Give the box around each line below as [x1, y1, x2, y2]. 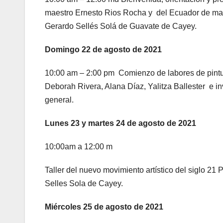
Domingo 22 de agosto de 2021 [45, 45, 162, 54]
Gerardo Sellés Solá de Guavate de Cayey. [45, 21, 197, 30]
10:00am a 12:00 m [45, 142, 112, 151]
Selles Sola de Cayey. [45, 179, 123, 188]
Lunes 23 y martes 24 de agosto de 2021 [45, 118, 196, 127]
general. [45, 95, 74, 104]
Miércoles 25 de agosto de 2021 [45, 202, 163, 211]
